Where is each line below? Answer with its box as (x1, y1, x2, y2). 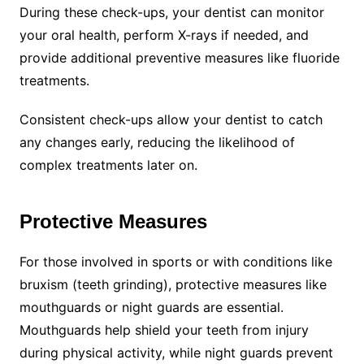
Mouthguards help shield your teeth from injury (19, 322, 309, 339)
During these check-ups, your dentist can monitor (19, 4, 324, 21)
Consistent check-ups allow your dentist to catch (19, 111, 323, 128)
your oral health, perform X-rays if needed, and (19, 27, 309, 44)
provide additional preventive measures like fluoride (19, 50, 340, 67)
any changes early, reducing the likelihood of (19, 134, 295, 151)
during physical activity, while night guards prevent (19, 344, 333, 362)
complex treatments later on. (19, 157, 197, 174)
